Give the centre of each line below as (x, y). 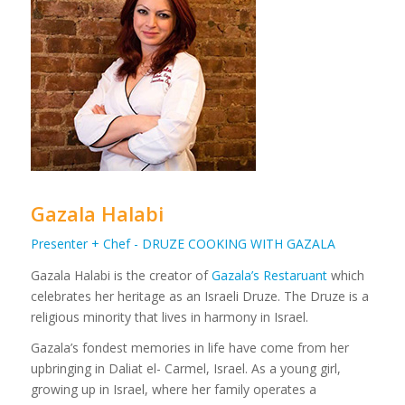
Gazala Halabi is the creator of (121, 275)
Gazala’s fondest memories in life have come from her (189, 348)
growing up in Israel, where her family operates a (173, 390)
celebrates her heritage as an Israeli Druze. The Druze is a (199, 296)
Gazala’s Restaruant (269, 275)
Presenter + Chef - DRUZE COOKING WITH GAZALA (183, 243)
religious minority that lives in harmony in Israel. (169, 316)
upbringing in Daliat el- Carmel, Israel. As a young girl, (185, 369)
